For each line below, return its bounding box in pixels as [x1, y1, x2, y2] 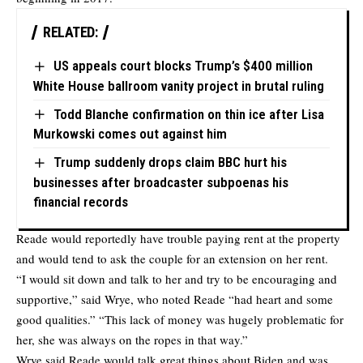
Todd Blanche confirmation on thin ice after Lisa [53, 105, 324, 122]
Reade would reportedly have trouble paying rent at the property [16, 229, 340, 246]
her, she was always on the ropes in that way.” [16, 331, 248, 348]
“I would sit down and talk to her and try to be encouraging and [16, 270, 337, 287]
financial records [33, 193, 128, 210]
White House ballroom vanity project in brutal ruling [33, 77, 324, 94]
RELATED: [43, 23, 97, 41]
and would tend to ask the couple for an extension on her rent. [16, 250, 328, 267]
